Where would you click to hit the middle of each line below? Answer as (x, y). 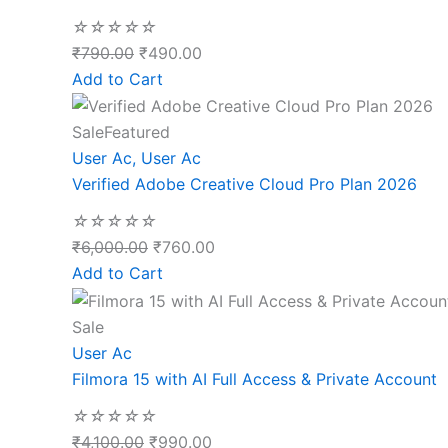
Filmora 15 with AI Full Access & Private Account (254, 379)
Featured (137, 132)
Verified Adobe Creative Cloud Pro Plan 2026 (244, 184)
